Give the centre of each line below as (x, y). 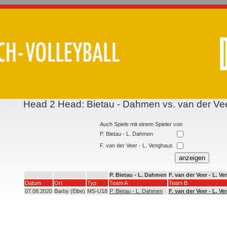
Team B (178, 183)
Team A (118, 183)
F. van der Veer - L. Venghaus (136, 145)
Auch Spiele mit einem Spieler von (141, 124)
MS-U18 (97, 191)
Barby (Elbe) (69, 191)
